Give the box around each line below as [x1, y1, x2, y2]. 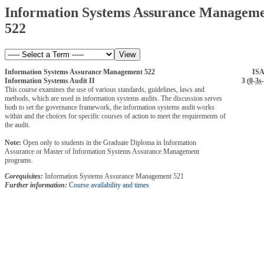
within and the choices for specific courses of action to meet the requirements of [5, 111, 226, 120]
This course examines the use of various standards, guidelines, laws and [5, 85, 204, 94]
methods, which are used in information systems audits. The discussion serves [5, 94, 222, 103]
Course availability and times [69, 180, 149, 189]
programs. [5, 156, 33, 164]
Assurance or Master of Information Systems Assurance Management [5, 147, 199, 156]
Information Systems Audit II [5, 76, 95, 85]
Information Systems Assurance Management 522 [5, 67, 155, 76]
